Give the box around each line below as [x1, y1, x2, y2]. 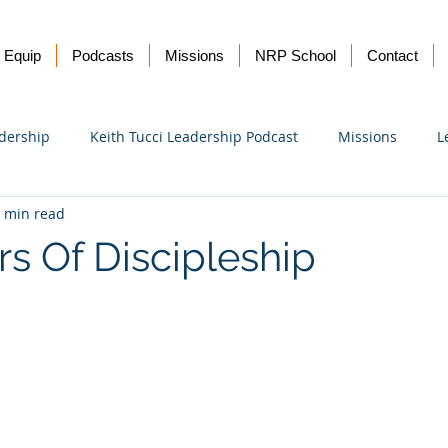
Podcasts [72, 47, 134, 64]
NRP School [255, 47, 336, 64]
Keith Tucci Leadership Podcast [90, 126, 298, 146]
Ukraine [33, 206, 85, 226]
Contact [367, 47, 418, 64]
